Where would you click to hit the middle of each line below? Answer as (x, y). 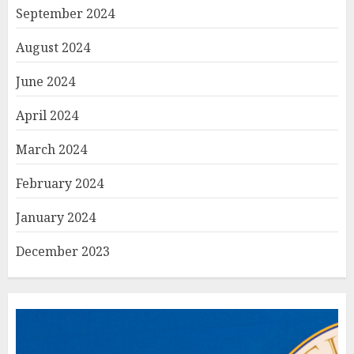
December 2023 (63, 251)
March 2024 (51, 149)
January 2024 (56, 217)
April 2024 (47, 115)
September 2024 (65, 13)
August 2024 (53, 47)
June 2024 (45, 81)
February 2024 (60, 183)
